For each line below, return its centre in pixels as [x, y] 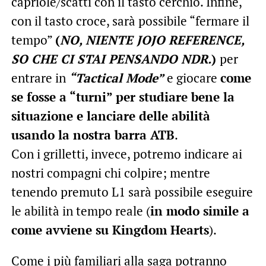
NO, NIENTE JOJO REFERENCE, [152, 40]
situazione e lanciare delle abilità [110, 116]
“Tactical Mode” [116, 78]
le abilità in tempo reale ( [80, 211]
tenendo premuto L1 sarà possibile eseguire [132, 192]
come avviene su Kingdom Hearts [110, 230]
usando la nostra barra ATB [93, 135]
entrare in [40, 78]
